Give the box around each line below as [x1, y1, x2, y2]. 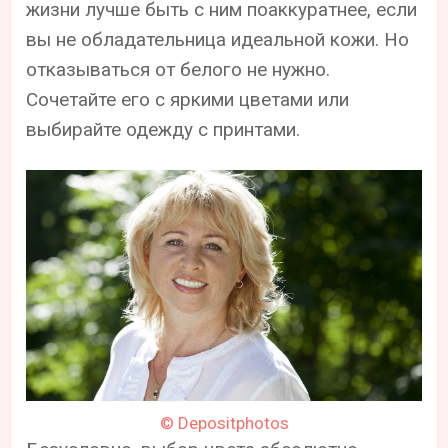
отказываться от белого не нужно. [26, 57, 331, 81]
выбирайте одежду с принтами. [26, 117, 301, 141]
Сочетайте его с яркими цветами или [26, 87, 350, 111]
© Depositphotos [159, 412, 289, 433]
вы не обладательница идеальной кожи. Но [26, 27, 410, 51]
